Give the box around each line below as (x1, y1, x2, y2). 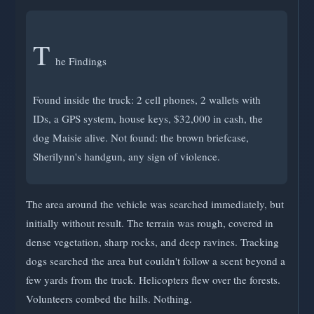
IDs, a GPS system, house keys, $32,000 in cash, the (33, 111, 263, 125)
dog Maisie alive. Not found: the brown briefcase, (33, 130, 249, 144)
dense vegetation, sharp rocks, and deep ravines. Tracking (26, 235, 279, 250)
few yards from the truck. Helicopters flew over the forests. (26, 273, 280, 287)
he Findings (55, 53, 107, 68)
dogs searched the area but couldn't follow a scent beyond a (26, 254, 285, 268)
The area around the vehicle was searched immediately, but (26, 197, 284, 212)
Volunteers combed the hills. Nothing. (26, 292, 192, 306)
